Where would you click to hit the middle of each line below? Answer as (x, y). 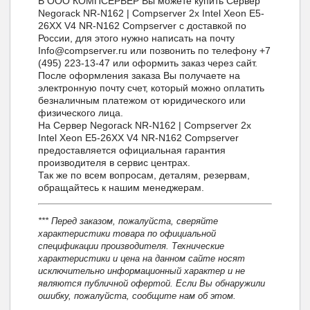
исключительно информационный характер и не (142, 271)
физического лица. (81, 112)
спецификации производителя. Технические (131, 246)
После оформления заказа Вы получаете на (139, 75)
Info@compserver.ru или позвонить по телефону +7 (155, 50)
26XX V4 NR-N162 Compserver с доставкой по (143, 25)
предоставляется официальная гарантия (132, 150)
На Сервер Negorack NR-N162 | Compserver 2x (145, 125)
